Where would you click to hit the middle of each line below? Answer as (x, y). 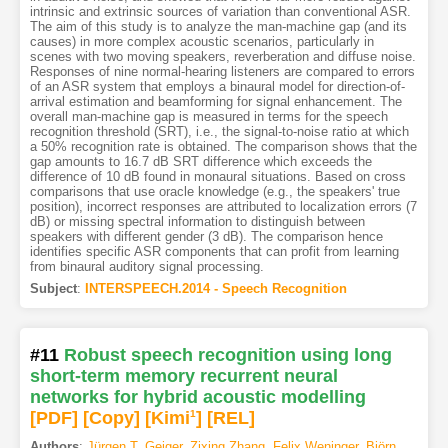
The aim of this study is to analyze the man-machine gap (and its (218, 26)
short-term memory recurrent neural (183, 375)
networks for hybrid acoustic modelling (197, 396)
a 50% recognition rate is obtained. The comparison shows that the (223, 146)
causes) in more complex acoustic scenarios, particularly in (201, 41)
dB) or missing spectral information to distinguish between (197, 221)
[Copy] (111, 417)
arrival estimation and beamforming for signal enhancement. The (215, 101)
